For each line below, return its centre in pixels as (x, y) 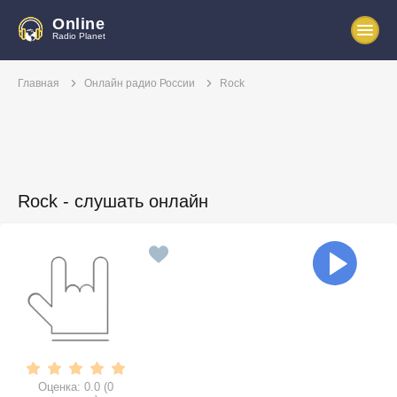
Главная (39, 84)
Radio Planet (79, 36)
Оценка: (61, 387)
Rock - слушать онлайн (113, 202)
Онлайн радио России (140, 84)
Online (78, 24)
